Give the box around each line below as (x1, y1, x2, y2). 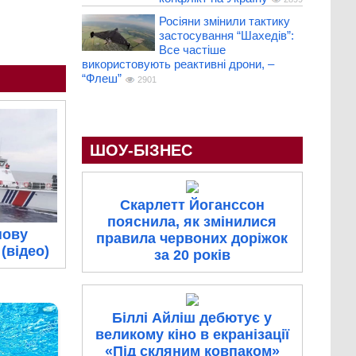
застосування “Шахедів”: (158, 29, 294, 43)
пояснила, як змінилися (107, 214, 277, 230)
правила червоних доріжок (96, 230, 288, 247)
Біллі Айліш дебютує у (112, 310, 273, 327)
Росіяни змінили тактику (158, 14, 290, 29)
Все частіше (158, 43, 226, 57)
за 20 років (153, 247, 230, 264)
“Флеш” (81, 72, 122, 86)
